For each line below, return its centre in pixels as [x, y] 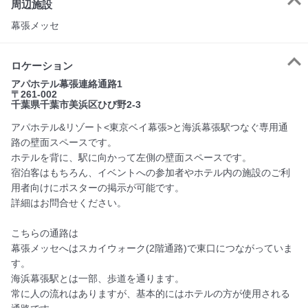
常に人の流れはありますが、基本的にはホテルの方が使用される [151, 293]
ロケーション [42, 65]
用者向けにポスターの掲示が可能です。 [98, 187]
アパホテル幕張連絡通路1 [67, 84]
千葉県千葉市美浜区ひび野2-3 [76, 104]
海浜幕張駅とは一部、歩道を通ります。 [98, 278]
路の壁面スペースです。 [64, 142]
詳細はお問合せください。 [69, 202]
